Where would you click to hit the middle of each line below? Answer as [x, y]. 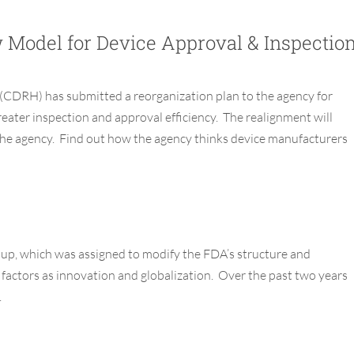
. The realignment [265, 117]
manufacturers [308, 139]
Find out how [96, 139]
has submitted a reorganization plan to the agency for [189, 96]
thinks [211, 139]
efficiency [190, 117]
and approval [128, 117]
